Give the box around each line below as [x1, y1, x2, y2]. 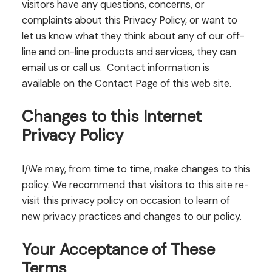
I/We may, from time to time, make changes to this [21, 162, 250, 175]
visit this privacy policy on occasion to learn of [21, 194, 230, 207]
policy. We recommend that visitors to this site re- [21, 178, 249, 191]
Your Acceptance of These [21, 239, 215, 260]
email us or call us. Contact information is [21, 61, 209, 74]
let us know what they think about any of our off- [21, 30, 245, 42]
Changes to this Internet [21, 106, 202, 127]
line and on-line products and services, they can [21, 46, 236, 58]
